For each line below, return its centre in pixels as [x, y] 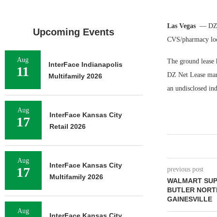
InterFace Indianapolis [85, 64]
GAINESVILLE [189, 199]
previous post [185, 169]
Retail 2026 [68, 126]
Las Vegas [182, 26]
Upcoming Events [74, 32]
